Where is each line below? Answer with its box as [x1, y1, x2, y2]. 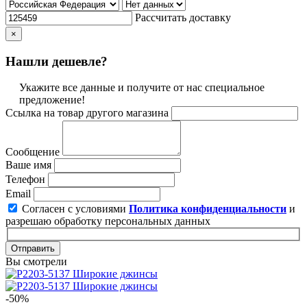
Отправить [11, 243, 55, 254]
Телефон [5, 173, 45, 186]
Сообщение [5, 146, 60, 158]
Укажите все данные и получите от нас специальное [19, 82, 265, 94]
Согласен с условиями [19, 203, 129, 215]
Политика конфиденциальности [129, 203, 286, 215]
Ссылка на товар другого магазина [5, 107, 169, 119]
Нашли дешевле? [5, 53, 108, 69]
